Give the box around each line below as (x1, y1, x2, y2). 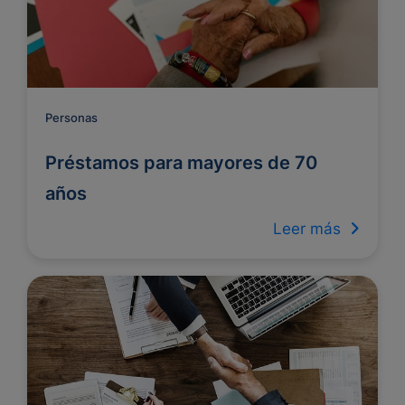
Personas (45, 110, 98, 125)
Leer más (273, 220, 350, 238)
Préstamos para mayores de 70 (45, 152, 317, 174)
